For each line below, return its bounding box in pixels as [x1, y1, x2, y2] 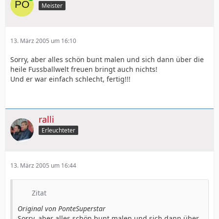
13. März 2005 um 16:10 [10, 36, 76, 45]
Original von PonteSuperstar [18, 204, 106, 214]
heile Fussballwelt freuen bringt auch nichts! [10, 64, 157, 74]
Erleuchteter [42, 126, 75, 135]
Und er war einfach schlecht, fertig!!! [10, 74, 131, 84]
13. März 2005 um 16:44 [10, 161, 76, 170]
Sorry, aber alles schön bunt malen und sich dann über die [10, 54, 204, 64]
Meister [42, 1, 63, 10]
